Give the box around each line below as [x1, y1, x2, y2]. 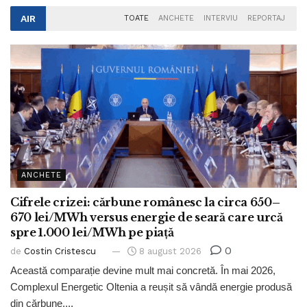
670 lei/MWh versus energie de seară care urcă [10, 210, 283, 224]
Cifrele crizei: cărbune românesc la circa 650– [10, 195, 280, 209]
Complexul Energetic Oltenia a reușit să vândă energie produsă [10, 280, 292, 293]
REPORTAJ [247, 13, 285, 23]
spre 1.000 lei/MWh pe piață [10, 225, 174, 239]
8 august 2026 [136, 245, 201, 256]
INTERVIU [204, 13, 238, 23]
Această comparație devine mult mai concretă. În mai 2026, [10, 264, 275, 276]
